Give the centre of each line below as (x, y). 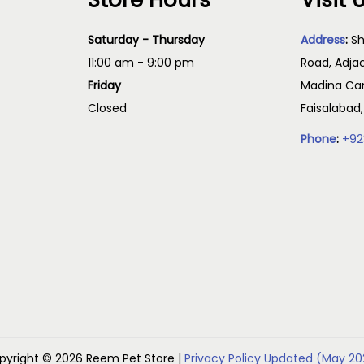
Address (323, 40)
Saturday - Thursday (146, 40)
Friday (104, 85)
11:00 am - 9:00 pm (141, 63)
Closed (107, 108)
